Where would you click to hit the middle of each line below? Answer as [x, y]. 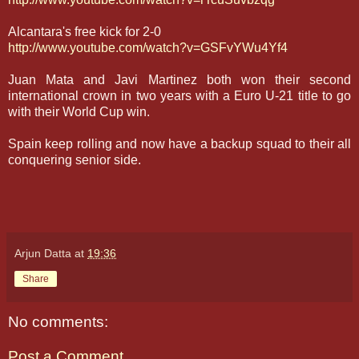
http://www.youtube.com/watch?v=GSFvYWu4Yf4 [148, 47]
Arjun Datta [43, 253]
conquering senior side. [75, 159]
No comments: [58, 321]
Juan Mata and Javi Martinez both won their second [179, 79]
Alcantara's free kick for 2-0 [85, 31]
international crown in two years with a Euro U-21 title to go [179, 95]
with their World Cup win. [79, 111]
